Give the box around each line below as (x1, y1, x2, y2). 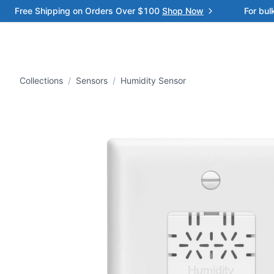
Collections (20, 75, 63, 86)
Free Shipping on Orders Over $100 (15, 6, 160, 16)
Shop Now (162, 6, 204, 16)
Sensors (76, 75, 108, 86)
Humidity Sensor (120, 75, 186, 86)
